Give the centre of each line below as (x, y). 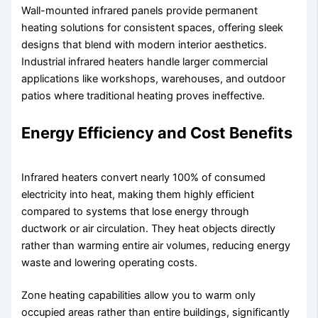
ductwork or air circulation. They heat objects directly (149, 228)
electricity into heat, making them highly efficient (138, 194)
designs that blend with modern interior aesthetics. (144, 45)
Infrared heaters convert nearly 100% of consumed (144, 177)
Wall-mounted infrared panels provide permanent (140, 11)
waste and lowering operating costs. (110, 262)
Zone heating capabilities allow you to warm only (139, 295)
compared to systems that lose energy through (136, 211)
